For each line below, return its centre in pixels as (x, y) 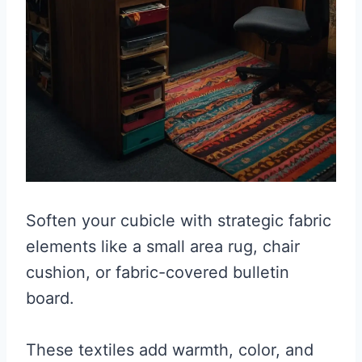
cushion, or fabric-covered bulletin (158, 272)
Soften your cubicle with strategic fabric (179, 220)
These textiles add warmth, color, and (170, 349)
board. (50, 298)
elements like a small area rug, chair (163, 246)
